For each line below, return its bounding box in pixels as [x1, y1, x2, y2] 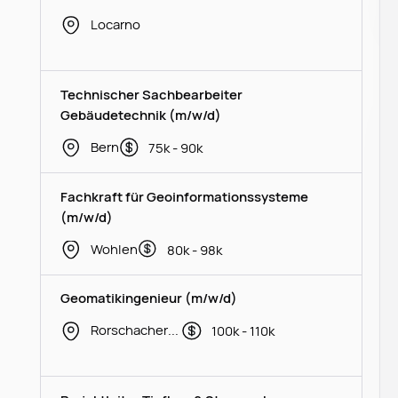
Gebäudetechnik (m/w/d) [60, 105, 222, 123]
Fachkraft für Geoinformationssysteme [60, 187, 309, 205]
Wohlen [90, 239, 138, 258]
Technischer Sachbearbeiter [60, 84, 243, 103]
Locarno [90, 14, 140, 33]
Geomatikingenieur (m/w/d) [60, 289, 238, 307]
